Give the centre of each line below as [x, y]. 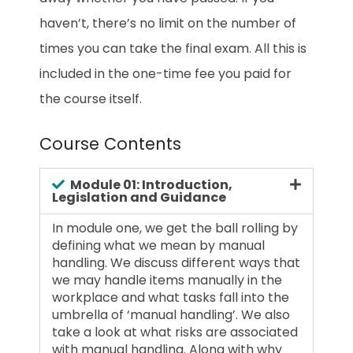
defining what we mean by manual [158, 246]
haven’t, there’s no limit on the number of [168, 24]
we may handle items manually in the [167, 281]
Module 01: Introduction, [150, 185]
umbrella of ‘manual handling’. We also [171, 315]
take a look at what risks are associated [175, 333]
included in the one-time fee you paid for [165, 74]
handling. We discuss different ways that [176, 263]
